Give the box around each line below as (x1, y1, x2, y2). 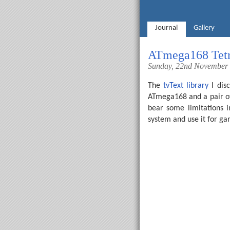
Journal (155, 24, 178, 32)
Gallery (193, 24, 215, 32)
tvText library (163, 82, 209, 90)
